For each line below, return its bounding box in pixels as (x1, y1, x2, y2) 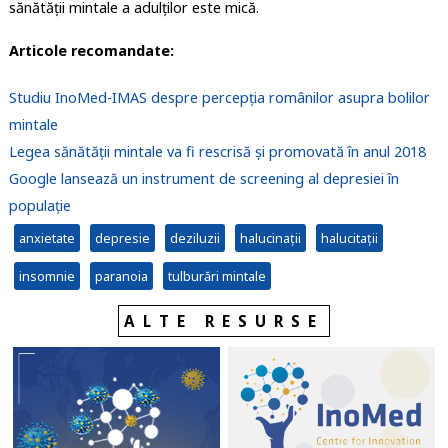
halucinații (239, 229, 301, 248)
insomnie (18, 267, 75, 286)
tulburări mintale (167, 267, 266, 286)
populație (8, 196, 71, 216)
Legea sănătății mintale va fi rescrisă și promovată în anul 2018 (8, 142, 426, 162)
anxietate (18, 229, 75, 248)
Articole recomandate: (8, 41, 174, 61)
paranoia (94, 267, 148, 286)
